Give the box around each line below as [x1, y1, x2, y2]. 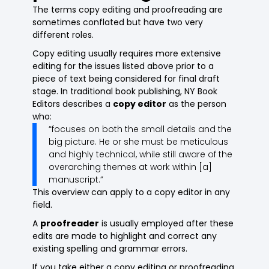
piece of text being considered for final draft [32, 73, 220, 85]
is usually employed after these [99, 217, 234, 230]
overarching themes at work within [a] [49, 161, 213, 174]
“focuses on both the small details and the [49, 123, 232, 136]
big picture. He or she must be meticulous [49, 136, 229, 148]
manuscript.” [49, 174, 104, 186]
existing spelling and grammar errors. [32, 243, 188, 255]
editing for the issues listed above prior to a [32, 60, 214, 73]
